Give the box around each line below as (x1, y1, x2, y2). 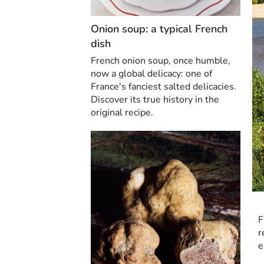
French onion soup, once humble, (91, 54, 230, 68)
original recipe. (91, 106, 153, 120)
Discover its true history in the (91, 93, 219, 107)
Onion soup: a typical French (91, 22, 227, 37)
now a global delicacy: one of (91, 67, 212, 81)
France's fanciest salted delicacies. (91, 80, 236, 94)
